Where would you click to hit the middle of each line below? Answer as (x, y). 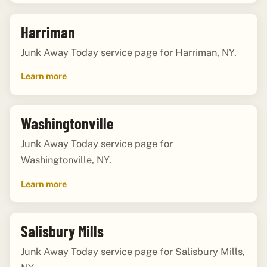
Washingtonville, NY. (66, 160)
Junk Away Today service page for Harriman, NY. (128, 52)
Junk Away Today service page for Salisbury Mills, (133, 251)
